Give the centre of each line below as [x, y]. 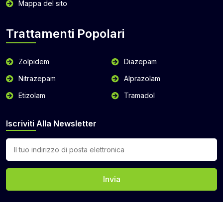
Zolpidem [34, 61]
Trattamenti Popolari [65, 33]
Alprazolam [142, 78]
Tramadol [139, 95]
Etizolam [32, 95]
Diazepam [140, 61]
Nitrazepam [37, 78]
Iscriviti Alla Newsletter [51, 123]
